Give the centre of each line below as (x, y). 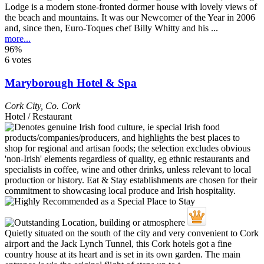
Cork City (23, 105)
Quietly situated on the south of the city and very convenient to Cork (132, 233)
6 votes (18, 60)
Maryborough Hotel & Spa (71, 82)
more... (18, 39)
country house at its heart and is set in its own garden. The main (123, 254)
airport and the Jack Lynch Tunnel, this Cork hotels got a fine (118, 243)
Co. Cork (63, 105)
